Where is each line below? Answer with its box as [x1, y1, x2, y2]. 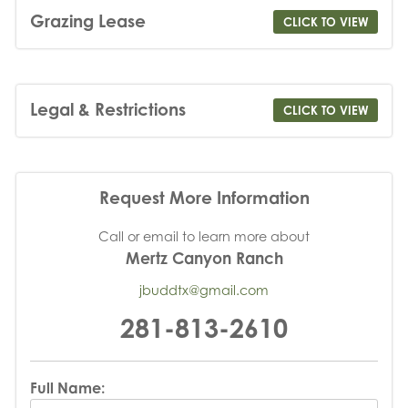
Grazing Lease [29, 10, 146, 32]
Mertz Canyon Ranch [125, 249, 283, 269]
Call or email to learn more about [98, 229, 310, 245]
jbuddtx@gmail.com [139, 282, 269, 299]
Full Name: [29, 378, 105, 397]
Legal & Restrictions [29, 98, 186, 120]
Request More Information [98, 187, 310, 209]
